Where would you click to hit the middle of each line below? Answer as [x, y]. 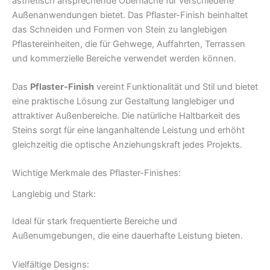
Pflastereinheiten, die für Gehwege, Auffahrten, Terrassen [129, 44]
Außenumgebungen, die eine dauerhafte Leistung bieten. [127, 236]
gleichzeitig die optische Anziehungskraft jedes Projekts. [127, 145]
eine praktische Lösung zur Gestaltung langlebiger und [123, 101]
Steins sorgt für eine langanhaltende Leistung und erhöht [128, 130]
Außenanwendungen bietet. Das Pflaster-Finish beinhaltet [130, 15]
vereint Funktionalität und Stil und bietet [176, 87]
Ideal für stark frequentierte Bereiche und [95, 221]
